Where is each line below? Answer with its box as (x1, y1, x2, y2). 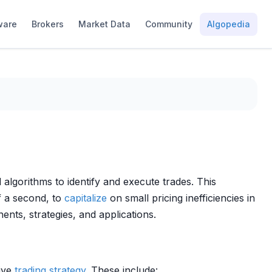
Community (145, 18, 192, 29)
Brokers (32, 18, 64, 29)
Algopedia (207, 18, 250, 29)
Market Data (78, 18, 131, 29)
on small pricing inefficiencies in (107, 192, 255, 204)
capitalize (64, 192, 107, 204)
